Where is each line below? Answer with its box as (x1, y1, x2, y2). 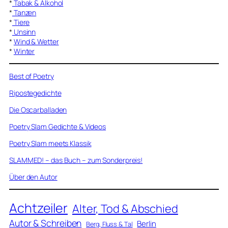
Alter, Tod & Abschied (72, 201, 178, 217)
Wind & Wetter (13, 36, 59, 46)
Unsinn (12, 26, 36, 37)
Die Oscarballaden (9, 104, 67, 115)
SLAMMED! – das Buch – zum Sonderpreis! (9, 155, 143, 165)
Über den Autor (9, 172, 58, 182)
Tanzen (12, 7, 37, 17)
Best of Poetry (9, 71, 54, 81)
